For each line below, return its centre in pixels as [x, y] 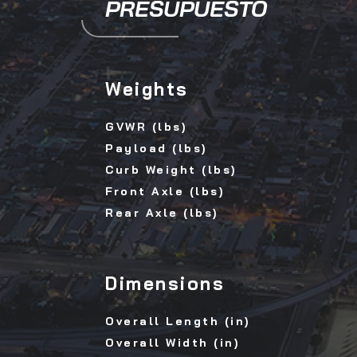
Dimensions [165, 284]
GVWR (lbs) [146, 127]
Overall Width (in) [172, 343]
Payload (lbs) [156, 149]
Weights [147, 89]
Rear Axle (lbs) [162, 213]
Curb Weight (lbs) [171, 170]
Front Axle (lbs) [165, 192]
